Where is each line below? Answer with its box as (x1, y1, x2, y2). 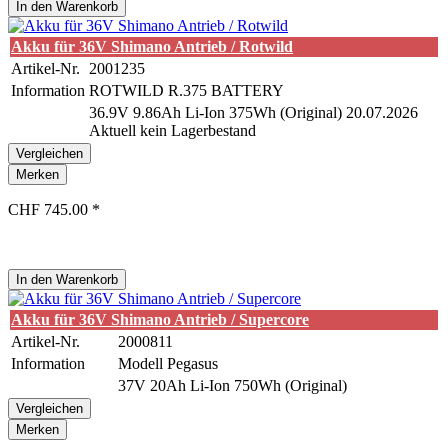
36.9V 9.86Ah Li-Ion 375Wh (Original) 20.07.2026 (89, 104, 418, 121)
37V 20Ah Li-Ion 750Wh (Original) (118, 377, 347, 394)
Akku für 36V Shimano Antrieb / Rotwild (11, 38, 293, 55)
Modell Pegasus (118, 355, 218, 372)
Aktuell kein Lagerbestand (89, 122, 256, 139)
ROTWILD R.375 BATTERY (89, 82, 284, 99)
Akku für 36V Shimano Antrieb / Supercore (11, 311, 309, 328)
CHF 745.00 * (8, 201, 100, 218)
